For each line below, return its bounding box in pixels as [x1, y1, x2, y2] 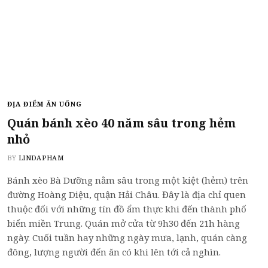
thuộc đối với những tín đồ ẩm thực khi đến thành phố [7, 203, 246, 215]
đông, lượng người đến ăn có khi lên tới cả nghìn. [7, 246, 221, 258]
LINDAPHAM [19, 153, 63, 162]
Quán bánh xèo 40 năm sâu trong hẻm [7, 115, 236, 131]
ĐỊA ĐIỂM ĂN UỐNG [7, 99, 83, 108]
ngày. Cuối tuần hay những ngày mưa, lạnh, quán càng [7, 232, 247, 243]
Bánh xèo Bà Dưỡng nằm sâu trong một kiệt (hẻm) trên [7, 174, 248, 186]
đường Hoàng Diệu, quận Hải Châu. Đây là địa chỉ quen [7, 188, 246, 200]
